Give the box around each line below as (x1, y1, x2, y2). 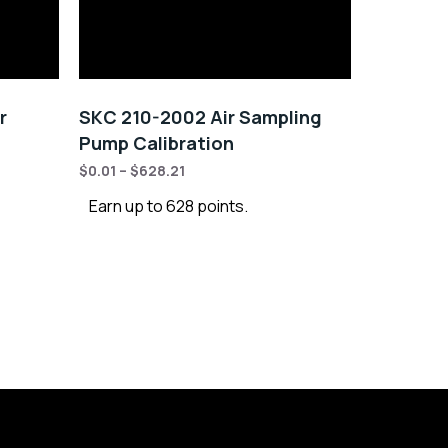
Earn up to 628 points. (88, 195, 248, 218)
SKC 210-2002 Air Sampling (78, 105, 322, 130)
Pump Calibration (78, 131, 234, 156)
